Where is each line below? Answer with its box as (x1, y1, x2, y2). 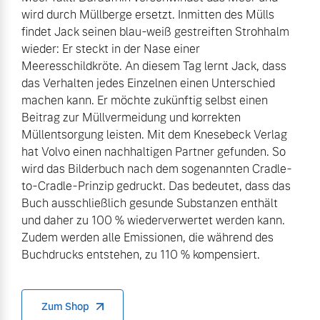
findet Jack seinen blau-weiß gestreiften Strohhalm (21, 24, 289, 40)
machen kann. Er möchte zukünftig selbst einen (21, 93, 268, 109)
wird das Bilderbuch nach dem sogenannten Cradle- (21, 161, 292, 177)
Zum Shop (41, 300, 89, 314)
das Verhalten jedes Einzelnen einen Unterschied (21, 76, 275, 91)
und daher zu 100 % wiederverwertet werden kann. (21, 213, 285, 229)
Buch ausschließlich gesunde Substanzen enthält (21, 196, 278, 211)
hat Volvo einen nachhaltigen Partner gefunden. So (21, 144, 286, 160)
